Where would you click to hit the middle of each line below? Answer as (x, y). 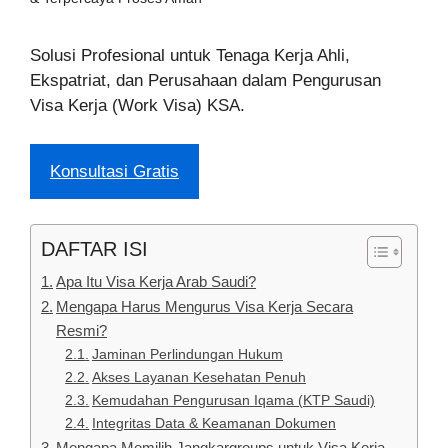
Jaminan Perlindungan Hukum (187, 355)
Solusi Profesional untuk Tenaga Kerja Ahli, (190, 56)
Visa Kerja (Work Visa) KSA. (137, 106)
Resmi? (82, 331)
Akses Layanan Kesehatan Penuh (198, 378)
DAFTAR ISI (94, 249)
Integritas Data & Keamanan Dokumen (213, 424)
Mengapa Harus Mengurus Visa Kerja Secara (205, 307)
